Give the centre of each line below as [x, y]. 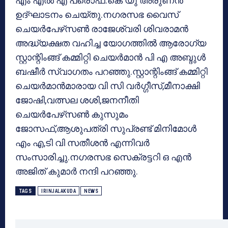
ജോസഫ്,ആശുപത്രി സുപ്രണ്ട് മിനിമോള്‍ [106, 128]
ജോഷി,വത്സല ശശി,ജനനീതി [77, 100]
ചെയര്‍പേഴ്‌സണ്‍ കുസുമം [72, 114]
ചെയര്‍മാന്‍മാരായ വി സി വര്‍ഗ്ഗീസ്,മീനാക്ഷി [108, 85]
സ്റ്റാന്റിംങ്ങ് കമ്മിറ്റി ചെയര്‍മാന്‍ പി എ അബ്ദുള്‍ [110, 57]
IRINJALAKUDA [59, 191]
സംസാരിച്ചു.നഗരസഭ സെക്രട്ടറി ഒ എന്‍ [103, 157]
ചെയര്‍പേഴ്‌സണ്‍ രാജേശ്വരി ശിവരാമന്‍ [102, 28]
